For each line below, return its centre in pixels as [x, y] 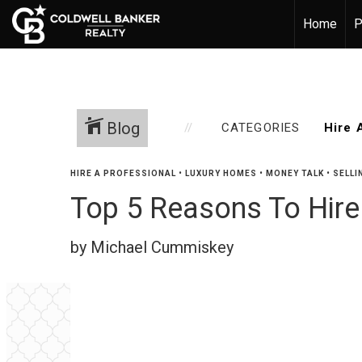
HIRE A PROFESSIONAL [123, 173]
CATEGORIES [261, 128]
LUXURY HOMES [221, 173]
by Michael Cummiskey [152, 247]
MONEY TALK [295, 173]
